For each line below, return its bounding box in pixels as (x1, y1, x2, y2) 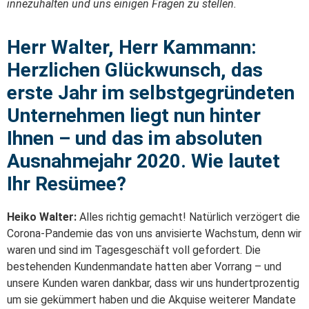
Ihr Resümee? (7, 172, 126, 196)
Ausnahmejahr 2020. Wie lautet (7, 150, 280, 173)
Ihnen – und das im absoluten (7, 127, 262, 150)
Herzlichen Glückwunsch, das (7, 59, 263, 82)
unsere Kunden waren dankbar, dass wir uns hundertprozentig (7, 277, 299, 290)
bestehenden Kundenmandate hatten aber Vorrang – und (7, 260, 281, 274)
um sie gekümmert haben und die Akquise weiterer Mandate (7, 293, 296, 307)
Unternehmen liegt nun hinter (7, 104, 261, 128)
